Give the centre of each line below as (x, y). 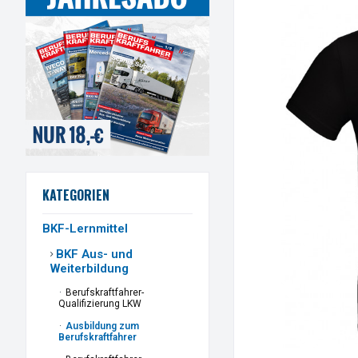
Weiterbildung (89, 269)
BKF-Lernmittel (85, 229)
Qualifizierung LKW (100, 304)
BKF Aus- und (93, 255)
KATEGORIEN (76, 195)
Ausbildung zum (101, 326)
